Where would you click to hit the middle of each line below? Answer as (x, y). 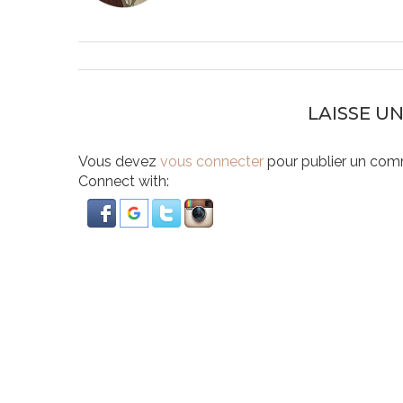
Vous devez (119, 162)
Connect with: (124, 182)
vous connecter (212, 162)
